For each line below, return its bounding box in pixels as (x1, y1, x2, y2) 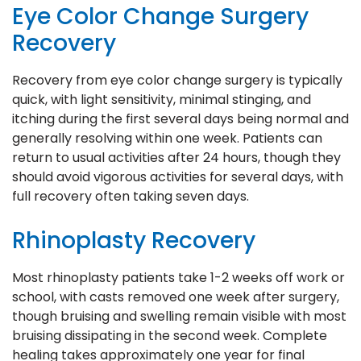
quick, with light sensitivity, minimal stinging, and (12, 89, 311, 109)
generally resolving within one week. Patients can (12, 128, 322, 147)
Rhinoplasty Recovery (12, 224, 255, 256)
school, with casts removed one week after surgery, (12, 287, 339, 306)
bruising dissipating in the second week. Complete (12, 326, 327, 345)
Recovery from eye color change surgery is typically (12, 70, 342, 89)
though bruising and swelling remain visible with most (12, 306, 346, 326)
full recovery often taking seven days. (12, 186, 249, 205)
